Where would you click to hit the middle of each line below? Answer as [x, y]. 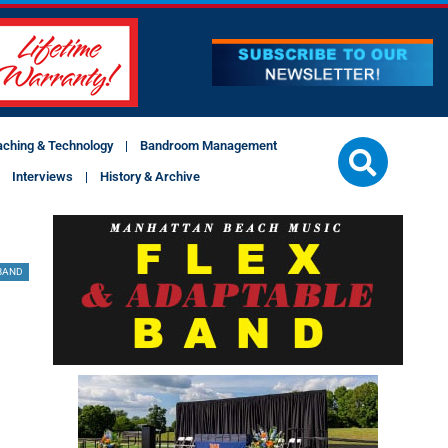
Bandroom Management [208, 146]
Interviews [43, 177]
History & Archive [150, 177]
